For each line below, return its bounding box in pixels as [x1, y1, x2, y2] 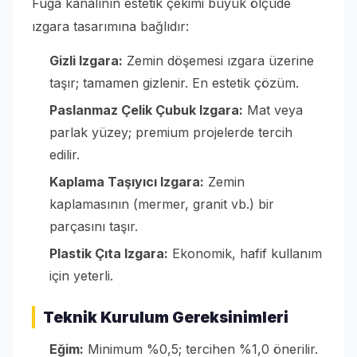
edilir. [49, 147, 80, 163]
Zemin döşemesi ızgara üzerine [123, 53, 314, 69]
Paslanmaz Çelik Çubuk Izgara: [49, 102, 243, 119]
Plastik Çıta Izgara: [49, 245, 168, 262]
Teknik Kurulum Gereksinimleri [43, 308, 288, 328]
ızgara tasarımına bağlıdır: [32, 18, 189, 35]
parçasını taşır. [49, 218, 138, 235]
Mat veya [243, 102, 303, 119]
